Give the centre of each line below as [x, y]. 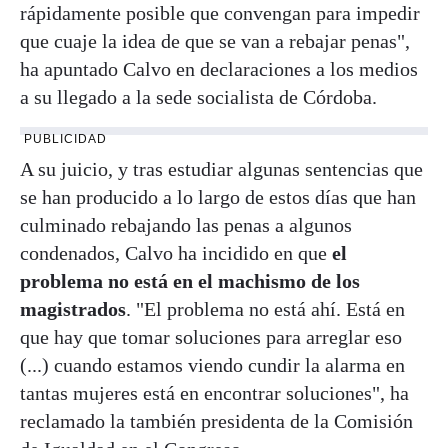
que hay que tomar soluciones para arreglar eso [211, 336]
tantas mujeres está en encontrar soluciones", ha [214, 392]
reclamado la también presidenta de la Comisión [216, 420]
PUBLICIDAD [65, 138]
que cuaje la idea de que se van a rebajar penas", [215, 40]
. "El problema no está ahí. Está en [265, 308]
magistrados [73, 308]
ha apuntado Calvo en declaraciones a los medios [219, 68]
